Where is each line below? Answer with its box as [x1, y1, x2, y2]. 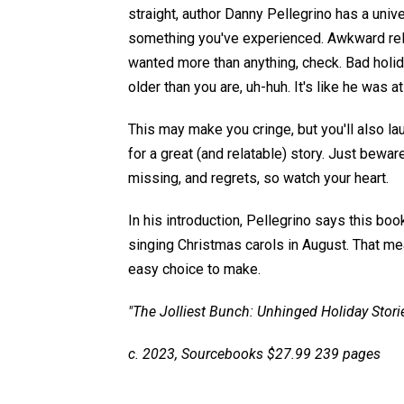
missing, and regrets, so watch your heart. [128, 170, 389, 188]
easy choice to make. [128, 261, 261, 279]
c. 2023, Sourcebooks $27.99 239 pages [128, 345, 381, 363]
